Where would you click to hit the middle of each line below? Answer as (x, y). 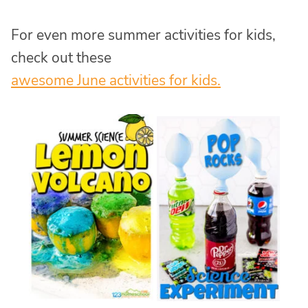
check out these (61, 58)
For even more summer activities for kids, (143, 35)
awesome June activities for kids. (116, 81)
